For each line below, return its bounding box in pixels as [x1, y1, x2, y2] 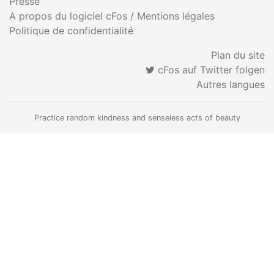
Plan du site [211, 49, 265, 61]
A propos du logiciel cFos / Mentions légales [9, 10, 215, 22]
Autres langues [196, 78, 265, 91]
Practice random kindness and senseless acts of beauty [34, 113, 240, 122]
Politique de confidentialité [9, 24, 133, 37]
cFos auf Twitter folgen [155, 64, 265, 76]
